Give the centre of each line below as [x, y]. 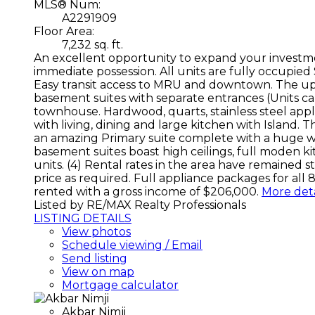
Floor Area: [64, 31]
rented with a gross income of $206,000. [146, 191]
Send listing [95, 258]
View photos [96, 231]
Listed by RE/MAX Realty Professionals [140, 205]
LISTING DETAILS [83, 218]
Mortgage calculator [120, 285]
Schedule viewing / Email [132, 245]
